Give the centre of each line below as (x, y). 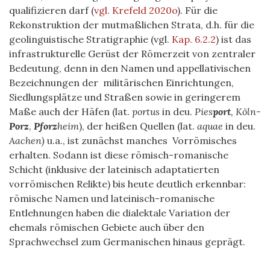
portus (146, 111)
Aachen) (27, 140)
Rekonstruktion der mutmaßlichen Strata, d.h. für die (132, 25)
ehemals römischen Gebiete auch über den (107, 227)
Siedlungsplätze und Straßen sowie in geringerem (125, 97)
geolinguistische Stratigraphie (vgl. (90, 39)
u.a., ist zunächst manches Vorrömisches (141, 140)
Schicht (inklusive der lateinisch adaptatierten (114, 169)
